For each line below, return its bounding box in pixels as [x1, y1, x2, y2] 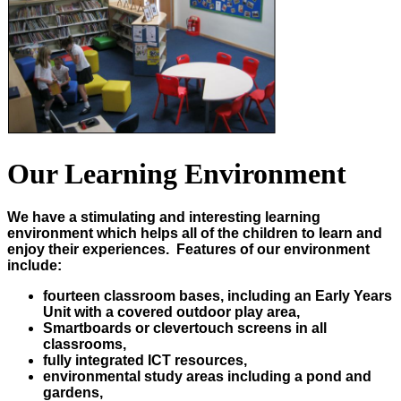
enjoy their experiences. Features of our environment [7, 242, 370, 258]
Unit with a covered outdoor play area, [43, 304, 300, 320]
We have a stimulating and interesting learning [7, 209, 320, 226]
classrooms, [43, 337, 126, 353]
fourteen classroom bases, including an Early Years [43, 288, 392, 304]
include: [7, 258, 62, 274]
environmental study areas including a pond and [43, 369, 371, 385]
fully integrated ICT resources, [43, 353, 247, 369]
